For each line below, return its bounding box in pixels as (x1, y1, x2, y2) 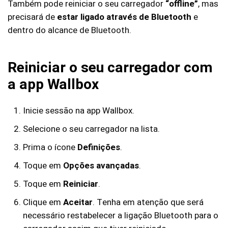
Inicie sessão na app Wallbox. (23, 104, 134, 117)
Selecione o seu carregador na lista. (23, 123, 160, 135)
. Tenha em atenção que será (93, 196, 204, 209)
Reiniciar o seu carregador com (8, 58, 213, 78)
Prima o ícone (23, 141, 77, 154)
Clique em (23, 196, 63, 209)
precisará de (8, 11, 57, 23)
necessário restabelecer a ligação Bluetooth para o (23, 209, 218, 222)
